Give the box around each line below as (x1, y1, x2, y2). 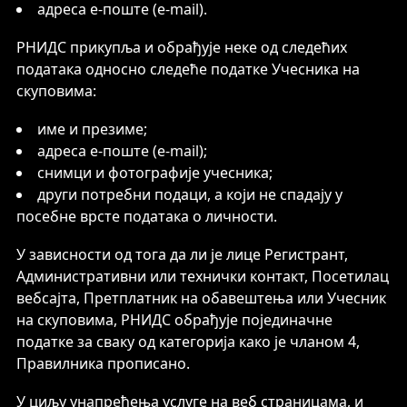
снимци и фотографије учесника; (37, 163, 273, 183)
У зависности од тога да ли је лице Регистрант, (16, 244, 348, 264)
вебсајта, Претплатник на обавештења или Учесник (16, 288, 386, 308)
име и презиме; (37, 119, 147, 139)
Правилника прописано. (16, 353, 190, 373)
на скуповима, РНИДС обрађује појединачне (16, 310, 333, 330)
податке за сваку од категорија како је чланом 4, (16, 332, 360, 352)
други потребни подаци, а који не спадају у (37, 184, 342, 204)
